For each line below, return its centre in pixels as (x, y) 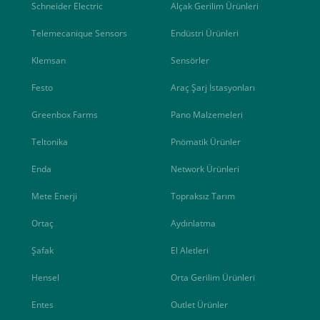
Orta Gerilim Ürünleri (213, 277)
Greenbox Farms (65, 115)
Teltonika (50, 142)
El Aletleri (190, 250)
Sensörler (190, 60)
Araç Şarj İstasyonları (213, 87)
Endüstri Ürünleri (205, 33)
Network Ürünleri (205, 169)
